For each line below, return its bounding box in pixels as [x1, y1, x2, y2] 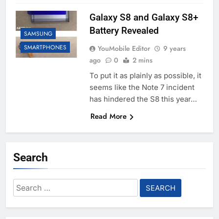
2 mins [132, 55, 153, 66]
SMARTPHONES [24, 43, 66, 52]
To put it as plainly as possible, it [89, 71, 201, 81]
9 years [163, 44, 186, 54]
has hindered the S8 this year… [89, 94, 197, 104]
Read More [90, 111, 127, 122]
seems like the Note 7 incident [89, 83, 195, 92]
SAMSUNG [24, 29, 52, 39]
